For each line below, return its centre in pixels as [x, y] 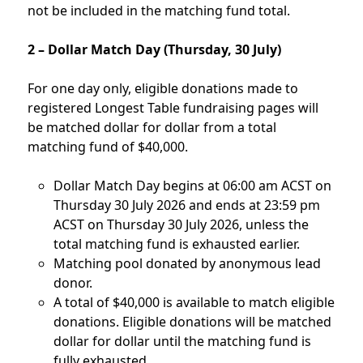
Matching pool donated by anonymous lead [187, 263]
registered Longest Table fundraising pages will [173, 108]
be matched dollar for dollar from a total [152, 127]
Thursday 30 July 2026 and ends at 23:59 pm [187, 205]
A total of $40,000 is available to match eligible [194, 302]
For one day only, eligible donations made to [163, 88]
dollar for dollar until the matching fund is [182, 341]
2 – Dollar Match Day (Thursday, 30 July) [154, 49]
